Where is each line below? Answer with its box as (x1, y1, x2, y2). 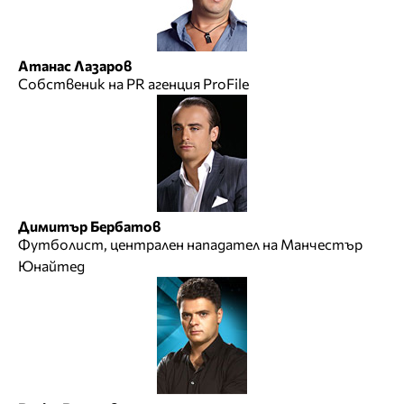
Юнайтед (18, 257, 85, 275)
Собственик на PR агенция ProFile (18, 75, 249, 93)
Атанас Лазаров (18, 57, 132, 75)
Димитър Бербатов (18, 217, 161, 235)
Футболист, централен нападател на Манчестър (18, 235, 363, 253)
